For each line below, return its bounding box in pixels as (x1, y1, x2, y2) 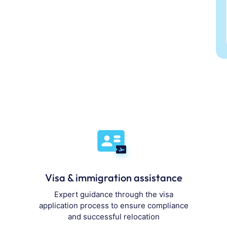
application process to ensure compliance (39, 201, 188, 211)
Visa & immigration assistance (45, 171, 182, 184)
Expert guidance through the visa (54, 190, 173, 200)
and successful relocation (67, 212, 160, 222)
